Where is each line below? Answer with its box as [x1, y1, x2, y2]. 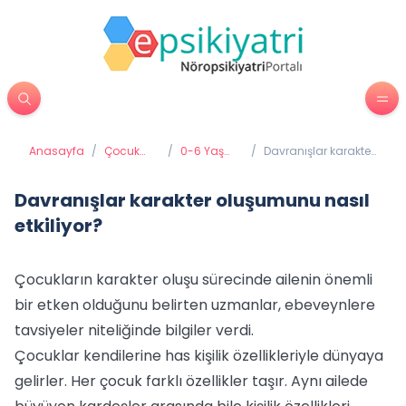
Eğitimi [180, 172, 217, 188]
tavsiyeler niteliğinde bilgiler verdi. [14, 320, 254, 341]
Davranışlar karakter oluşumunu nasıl [14, 188, 370, 213]
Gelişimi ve [180, 158, 239, 173]
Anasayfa [29, 143, 84, 159]
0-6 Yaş [180, 143, 224, 159]
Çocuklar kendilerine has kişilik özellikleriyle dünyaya [14, 345, 383, 366]
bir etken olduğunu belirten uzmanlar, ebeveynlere [14, 295, 375, 315]
